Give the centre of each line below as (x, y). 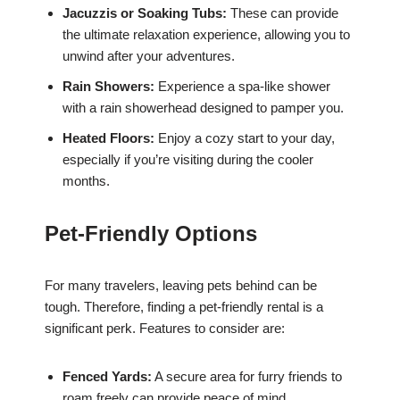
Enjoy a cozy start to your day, (245, 138)
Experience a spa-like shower (242, 87)
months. (86, 181)
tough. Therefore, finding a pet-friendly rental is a (184, 307)
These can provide (283, 13)
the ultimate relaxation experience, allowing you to (206, 35)
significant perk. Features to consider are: (165, 329)
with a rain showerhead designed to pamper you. (203, 108)
